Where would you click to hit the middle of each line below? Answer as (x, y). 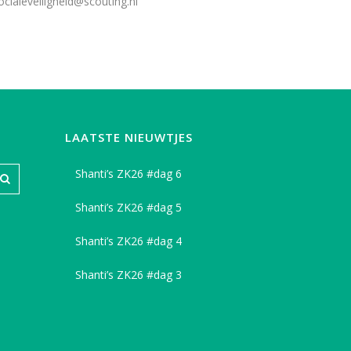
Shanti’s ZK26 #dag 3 (128, 275)
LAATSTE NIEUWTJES (128, 137)
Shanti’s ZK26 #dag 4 (128, 241)
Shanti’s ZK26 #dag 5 (128, 207)
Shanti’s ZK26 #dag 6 (128, 174)
